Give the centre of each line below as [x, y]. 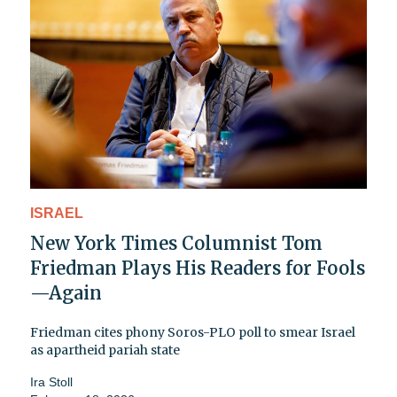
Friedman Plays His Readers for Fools [198, 269]
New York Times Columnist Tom [176, 244]
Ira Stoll [51, 382]
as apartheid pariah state [105, 350]
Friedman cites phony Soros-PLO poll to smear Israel [193, 333]
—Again [66, 293]
